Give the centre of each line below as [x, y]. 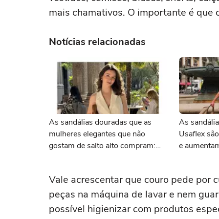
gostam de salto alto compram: [102, 146]
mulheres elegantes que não [97, 134]
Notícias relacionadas [97, 42]
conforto [194, 169]
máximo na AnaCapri [85, 169]
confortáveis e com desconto [99, 157]
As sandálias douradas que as [100, 122]
